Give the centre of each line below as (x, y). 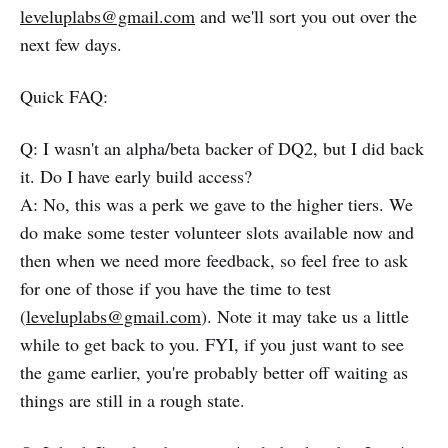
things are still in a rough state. (132, 400)
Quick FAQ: (64, 96)
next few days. (71, 44)
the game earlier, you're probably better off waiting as (214, 372)
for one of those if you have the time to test (175, 288)
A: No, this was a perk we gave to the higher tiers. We (216, 204)
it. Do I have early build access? (136, 176)
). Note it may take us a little (305, 316)
